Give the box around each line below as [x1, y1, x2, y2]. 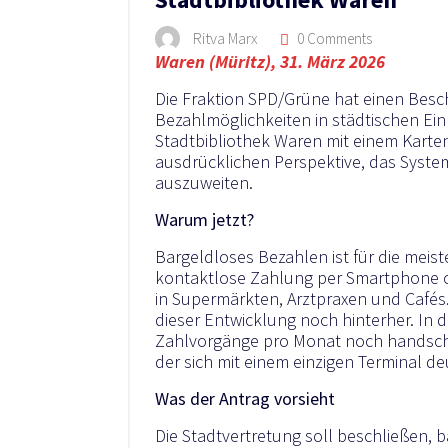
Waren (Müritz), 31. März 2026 [155, 49, 385, 73]
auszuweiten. [155, 170, 253, 194]
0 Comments [294, 29, 372, 49]
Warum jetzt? [155, 207, 254, 231]
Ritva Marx [193, 27, 258, 48]
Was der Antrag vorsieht [155, 386, 335, 410]
